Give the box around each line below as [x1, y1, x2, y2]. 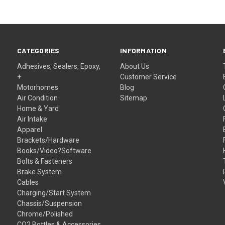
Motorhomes [17, 83, 59, 91]
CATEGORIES [17, 46, 60, 55]
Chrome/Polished [17, 209, 73, 218]
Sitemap [120, 93, 148, 102]
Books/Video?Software [17, 146, 92, 155]
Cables [17, 178, 39, 186]
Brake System [17, 167, 62, 176]
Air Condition [17, 93, 58, 102]
